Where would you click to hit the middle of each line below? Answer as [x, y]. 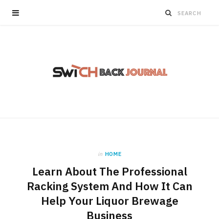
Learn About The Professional [109, 171]
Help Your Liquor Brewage [109, 201]
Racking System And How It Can [109, 186]
